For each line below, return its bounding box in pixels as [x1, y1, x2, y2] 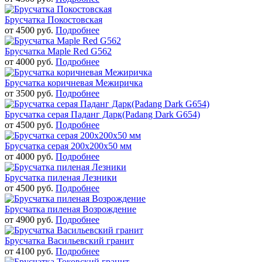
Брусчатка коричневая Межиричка [5, 77, 143, 88]
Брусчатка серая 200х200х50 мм [5, 140, 132, 151]
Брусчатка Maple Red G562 [5, 46, 112, 56]
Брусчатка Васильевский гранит [5, 235, 134, 246]
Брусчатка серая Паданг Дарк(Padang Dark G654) [5, 109, 200, 119]
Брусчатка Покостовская [5, 14, 102, 25]
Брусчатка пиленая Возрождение [5, 204, 136, 214]
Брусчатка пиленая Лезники [5, 172, 117, 182]
